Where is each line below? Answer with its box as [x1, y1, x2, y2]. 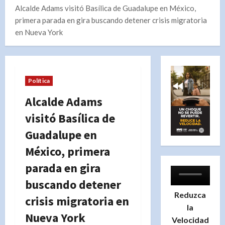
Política [28, 76, 50, 84]
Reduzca [174, 190, 206, 200]
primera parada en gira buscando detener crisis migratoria [15, 15, 207, 25]
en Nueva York [15, 27, 63, 37]
